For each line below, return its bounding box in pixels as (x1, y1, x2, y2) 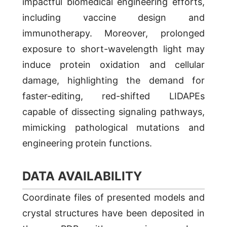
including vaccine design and (22, 12, 205, 23)
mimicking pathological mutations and (22, 122, 205, 133)
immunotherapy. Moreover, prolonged (22, 28, 205, 39)
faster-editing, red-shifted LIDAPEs (22, 91, 205, 102)
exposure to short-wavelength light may (22, 44, 205, 55)
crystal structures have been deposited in (22, 208, 205, 219)
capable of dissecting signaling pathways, (22, 106, 205, 118)
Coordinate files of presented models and (22, 192, 205, 203)
